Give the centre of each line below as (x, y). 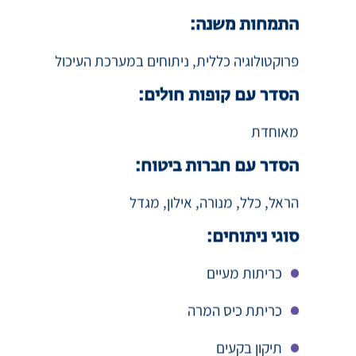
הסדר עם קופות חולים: (219, 114)
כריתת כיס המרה (235, 328)
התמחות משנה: (244, 43)
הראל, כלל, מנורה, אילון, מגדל (214, 220)
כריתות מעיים (244, 290)
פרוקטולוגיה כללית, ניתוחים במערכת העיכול (177, 78)
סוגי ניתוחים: (253, 255)
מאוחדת (273, 149)
